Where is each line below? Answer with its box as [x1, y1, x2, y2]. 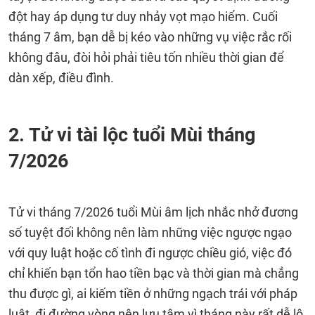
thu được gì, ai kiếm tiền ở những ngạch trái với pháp [8, 286, 297, 301]
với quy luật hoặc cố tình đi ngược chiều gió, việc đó [8, 245, 292, 260]
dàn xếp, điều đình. [8, 70, 114, 85]
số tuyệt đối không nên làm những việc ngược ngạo [8, 225, 292, 240]
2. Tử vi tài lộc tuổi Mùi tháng [8, 124, 255, 146]
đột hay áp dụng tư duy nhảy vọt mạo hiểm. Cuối [8, 9, 278, 24]
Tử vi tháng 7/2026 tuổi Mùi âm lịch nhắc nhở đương [8, 205, 298, 219]
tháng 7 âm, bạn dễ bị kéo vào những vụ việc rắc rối [8, 30, 292, 44]
